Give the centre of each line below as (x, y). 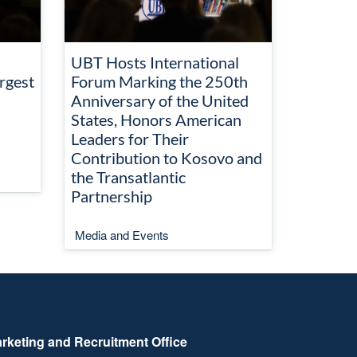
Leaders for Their (130, 139)
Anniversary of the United (160, 100)
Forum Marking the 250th (159, 81)
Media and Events (122, 235)
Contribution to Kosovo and (167, 158)
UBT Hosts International (155, 62)
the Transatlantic (128, 177)
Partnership (112, 196)
